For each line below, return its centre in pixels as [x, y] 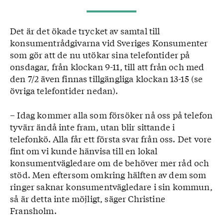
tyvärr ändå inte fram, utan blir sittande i [93, 127]
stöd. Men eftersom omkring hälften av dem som [108, 174]
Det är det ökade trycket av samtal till [85, 31]
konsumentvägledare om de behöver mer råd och [110, 163]
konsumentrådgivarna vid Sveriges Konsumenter [109, 43]
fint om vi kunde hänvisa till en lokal [84, 151]
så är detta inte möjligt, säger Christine [88, 198]
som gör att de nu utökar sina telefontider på [100, 55]
